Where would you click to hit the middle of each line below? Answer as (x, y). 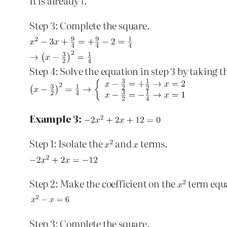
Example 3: (56, 118)
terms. (153, 143)
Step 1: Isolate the (67, 143)
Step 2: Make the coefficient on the (104, 183)
